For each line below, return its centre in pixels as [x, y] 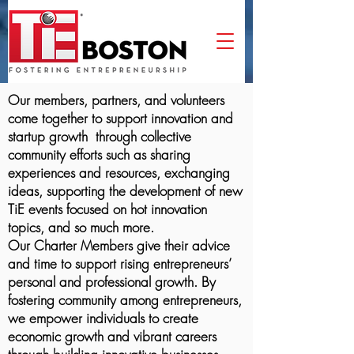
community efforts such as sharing [99, 154]
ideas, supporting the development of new [125, 191]
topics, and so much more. [81, 227]
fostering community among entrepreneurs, [125, 300]
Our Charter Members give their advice [119, 245]
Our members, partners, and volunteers [116, 100]
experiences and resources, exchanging [119, 173]
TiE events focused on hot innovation [107, 209]
